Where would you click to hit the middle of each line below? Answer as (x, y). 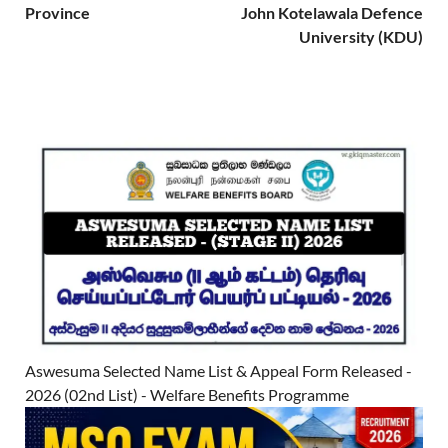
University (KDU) (361, 36)
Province (57, 12)
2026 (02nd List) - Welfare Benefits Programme (187, 395)
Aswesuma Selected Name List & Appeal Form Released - (218, 371)
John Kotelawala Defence (332, 12)
